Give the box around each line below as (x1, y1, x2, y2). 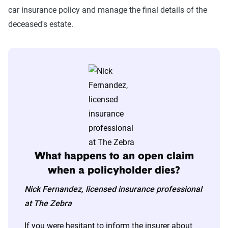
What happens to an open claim (34, 152, 194, 162)
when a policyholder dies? (48, 166, 180, 177)
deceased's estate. (8, 19, 73, 30)
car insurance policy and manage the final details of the (8, 5, 207, 15)
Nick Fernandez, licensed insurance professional (24, 184, 202, 194)
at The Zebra (24, 198, 72, 209)
